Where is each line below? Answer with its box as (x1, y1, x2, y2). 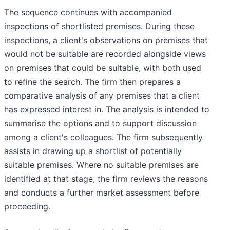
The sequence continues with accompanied (4, 7, 172, 18)
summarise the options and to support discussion (4, 118, 197, 129)
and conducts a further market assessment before (4, 187, 199, 198)
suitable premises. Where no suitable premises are (4, 160, 199, 170)
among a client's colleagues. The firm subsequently (4, 132, 203, 143)
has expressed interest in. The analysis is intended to (4, 104, 209, 115)
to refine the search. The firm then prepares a (4, 76, 181, 87)
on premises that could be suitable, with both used (4, 63, 201, 73)
